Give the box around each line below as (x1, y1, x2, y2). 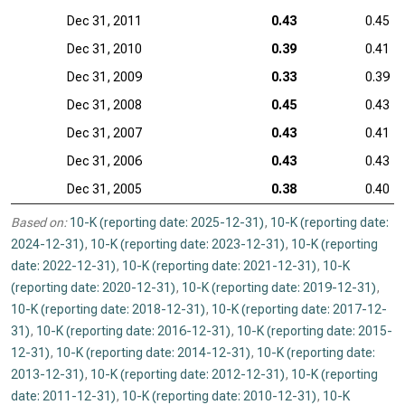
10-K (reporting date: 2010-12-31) (122, 389, 316, 403)
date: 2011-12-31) (11, 389, 116, 403)
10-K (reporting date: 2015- (237, 324, 392, 338)
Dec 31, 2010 (67, 42, 142, 56)
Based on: (11, 215, 67, 230)
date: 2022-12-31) (11, 259, 116, 273)
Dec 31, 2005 (67, 182, 142, 196)
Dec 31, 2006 (67, 154, 142, 168)
